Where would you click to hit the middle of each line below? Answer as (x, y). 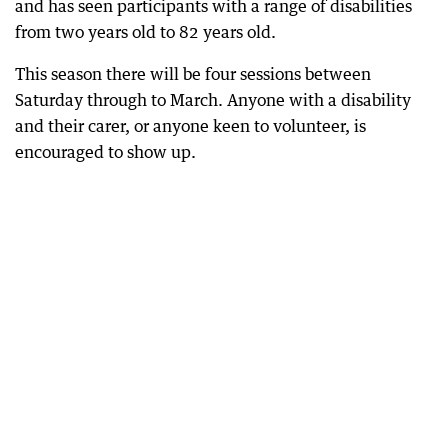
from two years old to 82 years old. (145, 32)
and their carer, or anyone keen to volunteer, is (190, 126)
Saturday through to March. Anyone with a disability (213, 100)
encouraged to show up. (105, 152)
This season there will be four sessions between (193, 74)
